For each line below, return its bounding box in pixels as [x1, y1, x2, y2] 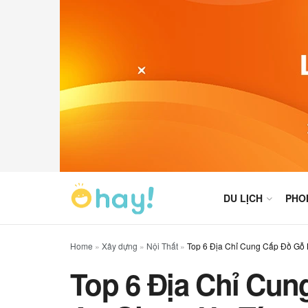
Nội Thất [146, 240, 178, 252]
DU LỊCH [223, 191, 263, 205]
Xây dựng [102, 240, 137, 252]
